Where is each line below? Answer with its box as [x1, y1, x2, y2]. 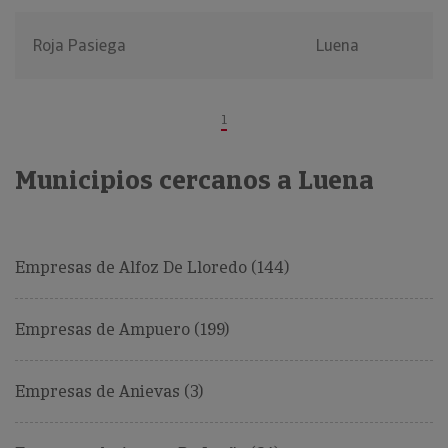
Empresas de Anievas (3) [15, 381, 203, 403]
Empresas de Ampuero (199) [15, 319, 229, 341]
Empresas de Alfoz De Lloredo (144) [15, 257, 289, 279]
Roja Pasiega [33, 35, 126, 57]
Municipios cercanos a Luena [15, 163, 374, 198]
